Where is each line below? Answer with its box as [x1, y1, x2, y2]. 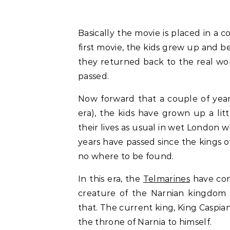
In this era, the [78, 174, 143, 184]
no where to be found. [78, 151, 174, 161]
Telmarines [143, 174, 190, 184]
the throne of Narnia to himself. [78, 217, 212, 227]
